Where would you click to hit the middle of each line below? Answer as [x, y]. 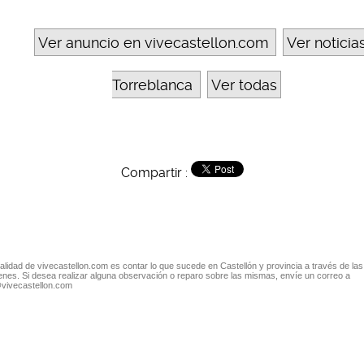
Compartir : [156, 173]
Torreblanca [152, 85]
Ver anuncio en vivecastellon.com [153, 43]
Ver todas [244, 85]
